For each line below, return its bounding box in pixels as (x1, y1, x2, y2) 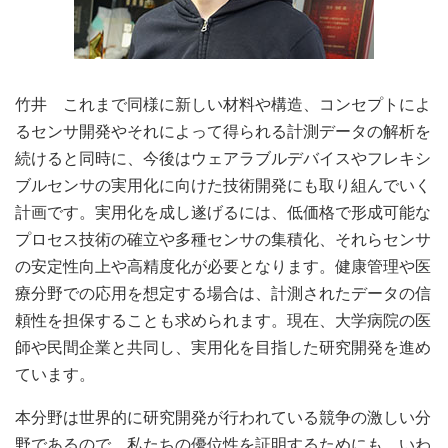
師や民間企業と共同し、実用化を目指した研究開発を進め (15, 338, 431, 357)
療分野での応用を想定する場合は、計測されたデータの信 (15, 284, 431, 303)
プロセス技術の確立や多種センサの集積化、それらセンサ (15, 230, 431, 249)
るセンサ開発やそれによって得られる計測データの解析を (15, 122, 431, 141)
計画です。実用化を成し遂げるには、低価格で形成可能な (15, 203, 431, 222)
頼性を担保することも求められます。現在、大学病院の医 (15, 311, 431, 330)
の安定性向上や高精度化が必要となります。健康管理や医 (15, 257, 431, 276)
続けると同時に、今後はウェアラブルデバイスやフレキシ (15, 149, 431, 168)
